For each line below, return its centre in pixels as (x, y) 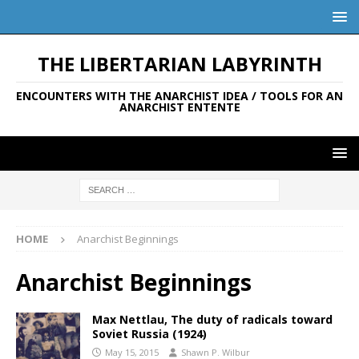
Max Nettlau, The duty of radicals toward (212, 319)
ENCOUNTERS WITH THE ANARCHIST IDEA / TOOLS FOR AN (179, 96)
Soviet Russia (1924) (149, 334)
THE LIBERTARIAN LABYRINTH (179, 64)
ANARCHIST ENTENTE (179, 107)
